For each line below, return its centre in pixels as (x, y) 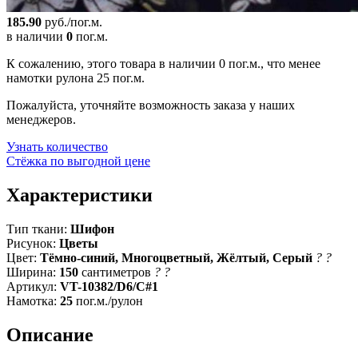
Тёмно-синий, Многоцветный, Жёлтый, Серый (176, 258)
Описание (50, 335)
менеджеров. (41, 120)
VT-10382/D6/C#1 (109, 287)
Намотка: (32, 301)
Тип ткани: (37, 229)
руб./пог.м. (72, 22)
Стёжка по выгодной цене (78, 161)
